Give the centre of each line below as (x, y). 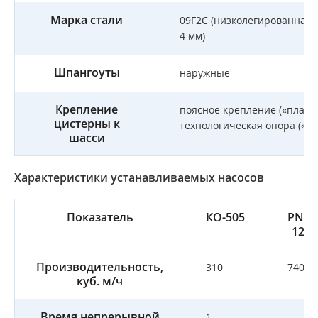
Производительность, (100, 267)
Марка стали (87, 20)
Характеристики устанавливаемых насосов (139, 177)
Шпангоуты (87, 72)
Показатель (100, 217)
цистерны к (87, 124)
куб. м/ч (100, 281)
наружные (205, 73)
